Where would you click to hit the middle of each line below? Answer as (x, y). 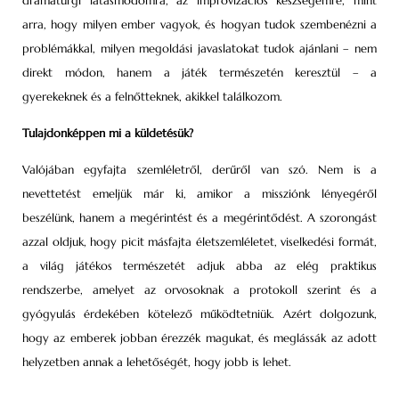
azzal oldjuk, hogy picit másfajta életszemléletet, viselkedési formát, (199, 242)
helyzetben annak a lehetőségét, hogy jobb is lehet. (157, 362)
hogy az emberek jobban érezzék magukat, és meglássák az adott (199, 338)
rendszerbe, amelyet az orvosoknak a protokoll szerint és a (199, 290)
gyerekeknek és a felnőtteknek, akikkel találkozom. (152, 96)
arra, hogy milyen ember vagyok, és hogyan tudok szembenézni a (199, 24)
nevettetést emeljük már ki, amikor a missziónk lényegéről (199, 194)
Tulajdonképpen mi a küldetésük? (108, 134)
